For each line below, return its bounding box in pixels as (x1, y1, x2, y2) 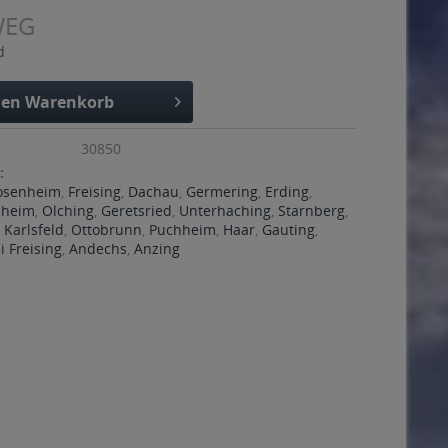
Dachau (128, 182, 180, 201)
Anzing (134, 239, 181, 258)
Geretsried (101, 201, 173, 220)
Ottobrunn (71, 220, 143, 239)
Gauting (262, 220, 316, 239)
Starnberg (278, 201, 346, 220)
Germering (186, 182, 259, 201)
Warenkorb (24, 91, 114, 113)
